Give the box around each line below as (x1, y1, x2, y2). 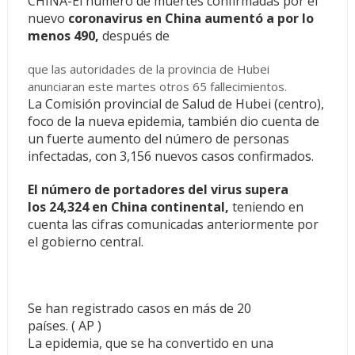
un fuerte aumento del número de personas (27, 130, 289, 147)
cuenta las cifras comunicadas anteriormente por (27, 216, 319, 233)
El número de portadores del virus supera (27, 181, 288, 198)
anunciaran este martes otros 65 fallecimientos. (27, 78, 287, 94)
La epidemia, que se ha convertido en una (27, 334, 273, 352)
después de (98, 27, 170, 44)
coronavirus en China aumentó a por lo (67, 10, 314, 27)
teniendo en (231, 198, 303, 216)
